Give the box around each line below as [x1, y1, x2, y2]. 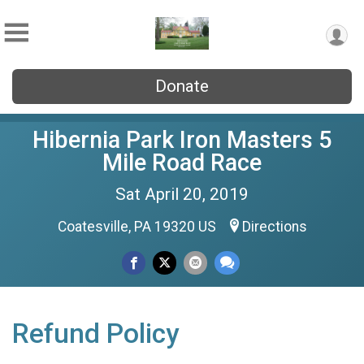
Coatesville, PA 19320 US [57, 219, 219, 235]
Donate [155, 76, 209, 96]
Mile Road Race [102, 149, 262, 176]
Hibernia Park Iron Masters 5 [32, 126, 331, 154]
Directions [241, 219, 307, 235]
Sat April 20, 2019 [115, 184, 249, 204]
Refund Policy [12, 318, 179, 349]
